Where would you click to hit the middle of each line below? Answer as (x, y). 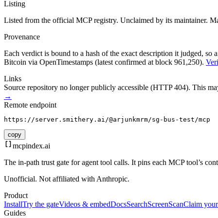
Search (137, 204)
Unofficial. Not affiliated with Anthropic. (67, 179)
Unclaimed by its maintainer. (164, 20)
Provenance (22, 37)
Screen (158, 204)
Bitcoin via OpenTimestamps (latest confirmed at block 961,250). (104, 62)
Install (13, 204)
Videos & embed (85, 204)
